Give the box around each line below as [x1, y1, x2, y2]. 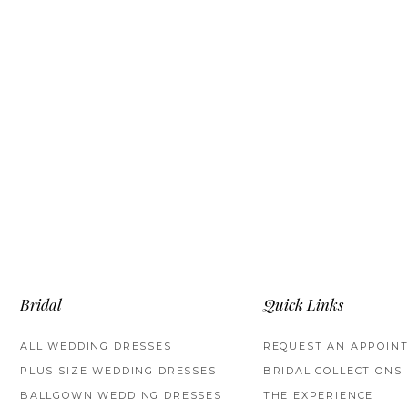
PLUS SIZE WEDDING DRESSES [20, 364, 217, 378]
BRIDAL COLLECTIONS [262, 364, 403, 378]
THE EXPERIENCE [262, 389, 374, 403]
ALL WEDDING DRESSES [20, 340, 172, 353]
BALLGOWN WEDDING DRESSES [20, 389, 222, 403]
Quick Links [262, 299, 343, 315]
